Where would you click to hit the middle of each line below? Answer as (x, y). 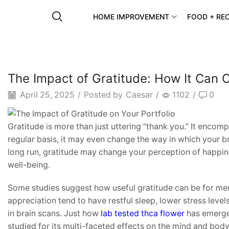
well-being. (29, 165)
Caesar (139, 95)
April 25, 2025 (46, 95)
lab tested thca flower (143, 213)
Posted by (103, 95)
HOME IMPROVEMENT (131, 17)
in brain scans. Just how (54, 213)
